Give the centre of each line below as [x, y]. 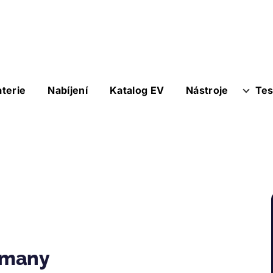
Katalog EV [137, 90]
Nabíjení [68, 90]
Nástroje [207, 90]
